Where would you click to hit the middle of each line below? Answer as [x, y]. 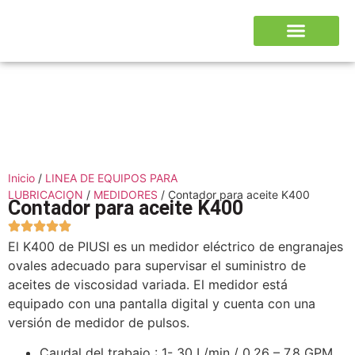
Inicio [21, 177]
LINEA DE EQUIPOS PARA [111, 177]
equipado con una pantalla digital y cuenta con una [162, 303]
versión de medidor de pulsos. [99, 322]
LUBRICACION [46, 194]
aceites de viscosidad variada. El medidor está [148, 284]
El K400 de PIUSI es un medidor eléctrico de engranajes [176, 246]
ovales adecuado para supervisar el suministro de [157, 265]
